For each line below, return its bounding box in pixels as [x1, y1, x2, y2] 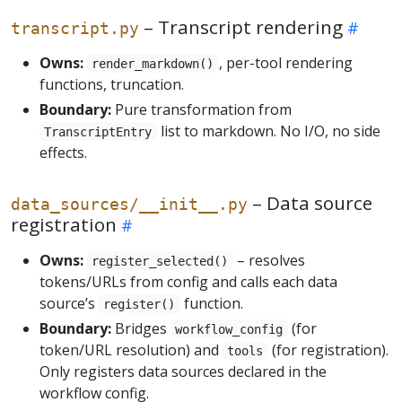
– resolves [232, 249, 305, 270]
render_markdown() [92, 56, 214, 71]
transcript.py [11, 18, 139, 38]
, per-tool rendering [218, 52, 353, 73]
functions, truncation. [39, 74, 184, 94]
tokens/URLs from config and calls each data [39, 271, 337, 292]
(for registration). [267, 339, 389, 360]
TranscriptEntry [44, 124, 153, 139]
